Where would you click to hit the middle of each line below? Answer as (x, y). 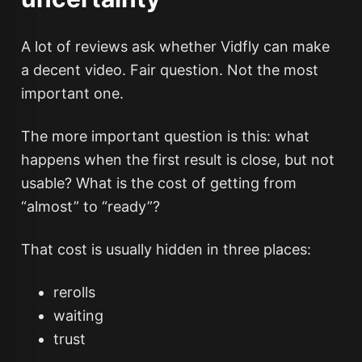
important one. (72, 93)
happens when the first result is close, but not (177, 160)
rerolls (74, 292)
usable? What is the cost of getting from (158, 183)
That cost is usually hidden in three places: (166, 249)
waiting (78, 316)
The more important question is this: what (165, 136)
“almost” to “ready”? (90, 206)
